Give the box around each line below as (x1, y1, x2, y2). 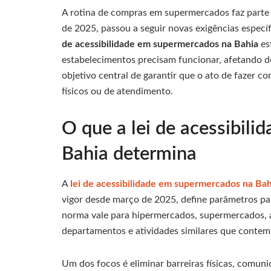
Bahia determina (62, 144, 197, 163)
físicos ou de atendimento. (62, 86, 173, 96)
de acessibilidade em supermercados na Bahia (62, 39, 258, 49)
